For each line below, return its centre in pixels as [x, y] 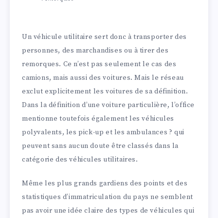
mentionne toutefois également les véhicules [98, 119]
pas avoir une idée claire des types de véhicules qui [108, 211]
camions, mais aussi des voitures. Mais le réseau [103, 78]
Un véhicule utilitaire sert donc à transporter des [105, 37]
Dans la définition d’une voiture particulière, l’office [109, 105]
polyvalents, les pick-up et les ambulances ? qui [103, 133]
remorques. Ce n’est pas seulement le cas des [99, 64]
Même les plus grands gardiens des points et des [105, 184]
